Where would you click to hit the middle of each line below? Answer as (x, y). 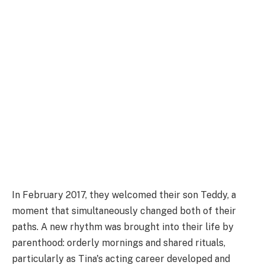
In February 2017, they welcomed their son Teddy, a (124, 195)
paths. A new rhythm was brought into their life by (123, 227)
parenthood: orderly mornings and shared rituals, (119, 243)
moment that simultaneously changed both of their (124, 211)
